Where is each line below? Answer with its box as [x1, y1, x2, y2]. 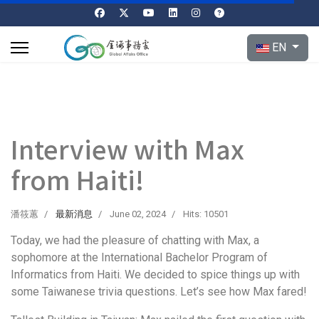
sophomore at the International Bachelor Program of [11, 251, 268, 264]
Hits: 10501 [183, 209, 229, 219]
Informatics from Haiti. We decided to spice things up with [11, 268, 300, 281]
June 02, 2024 [110, 209, 166, 219]
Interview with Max [11, 130, 244, 167]
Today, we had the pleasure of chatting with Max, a [11, 234, 259, 247]
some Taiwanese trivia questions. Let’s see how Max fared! [11, 285, 307, 298]
